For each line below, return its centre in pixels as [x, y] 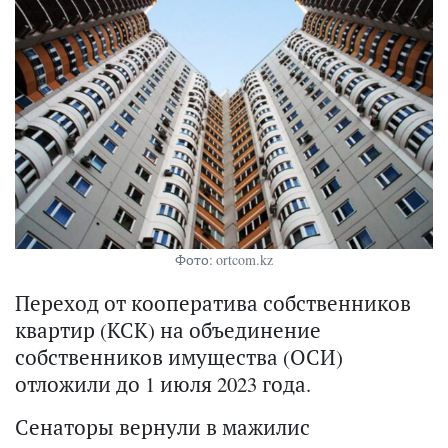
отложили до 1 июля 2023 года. [163, 383]
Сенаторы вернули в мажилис [162, 426]
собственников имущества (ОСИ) [179, 356]
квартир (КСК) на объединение [168, 329]
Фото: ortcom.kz [224, 259]
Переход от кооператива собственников [213, 302]
